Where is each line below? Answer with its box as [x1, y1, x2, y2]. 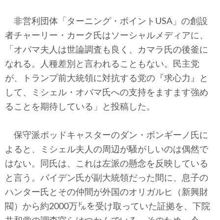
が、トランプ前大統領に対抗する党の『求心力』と [5, 74, 208, 83]
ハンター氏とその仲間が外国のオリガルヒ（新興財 [5, 188, 208, 197]
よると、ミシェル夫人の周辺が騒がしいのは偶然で [5, 145, 208, 154]
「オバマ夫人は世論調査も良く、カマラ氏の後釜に [5, 46, 208, 55]
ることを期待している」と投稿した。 [5, 103, 155, 111]
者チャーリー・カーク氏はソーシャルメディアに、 [5, 31, 208, 40]
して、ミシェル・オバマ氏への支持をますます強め [5, 88, 208, 97]
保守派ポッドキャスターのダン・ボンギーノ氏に [5, 131, 208, 140]
